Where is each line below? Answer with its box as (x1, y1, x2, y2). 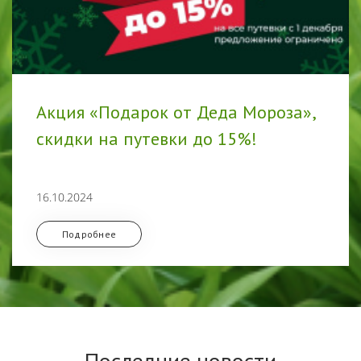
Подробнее (62, 227, 117, 240)
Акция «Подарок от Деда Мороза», (36, 100, 315, 123)
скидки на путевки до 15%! (36, 127, 257, 150)
